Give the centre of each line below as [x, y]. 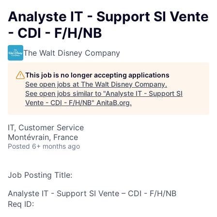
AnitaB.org [113, 102]
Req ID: [21, 204]
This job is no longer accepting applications [97, 75]
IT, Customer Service [46, 127]
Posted [19, 146]
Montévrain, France [43, 137]
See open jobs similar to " [65, 93]
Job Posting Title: [40, 175]
